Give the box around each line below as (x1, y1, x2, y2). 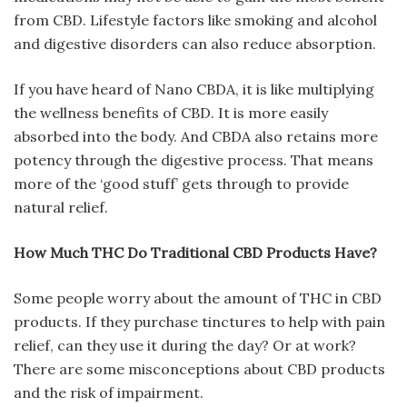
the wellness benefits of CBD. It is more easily (14, 104, 328, 123)
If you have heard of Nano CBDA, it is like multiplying (14, 80, 374, 99)
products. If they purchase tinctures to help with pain (14, 313, 385, 332)
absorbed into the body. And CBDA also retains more (14, 127, 378, 146)
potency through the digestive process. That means (14, 151, 373, 170)
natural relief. (14, 198, 108, 217)
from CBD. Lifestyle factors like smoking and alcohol (14, 11, 377, 30)
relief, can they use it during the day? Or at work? (14, 336, 356, 355)
